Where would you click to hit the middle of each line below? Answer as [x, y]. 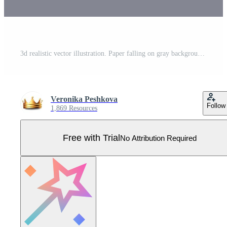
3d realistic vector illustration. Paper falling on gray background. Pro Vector [201, 54]
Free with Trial [91, 138]
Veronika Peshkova [84, 99]
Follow [216, 106]
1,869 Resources [74, 108]
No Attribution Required [158, 138]
